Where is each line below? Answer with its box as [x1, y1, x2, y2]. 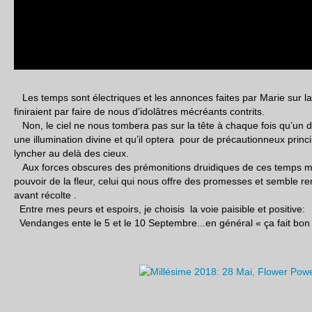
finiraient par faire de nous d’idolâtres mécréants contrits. [14, 106, 267, 117]
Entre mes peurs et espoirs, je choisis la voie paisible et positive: [14, 203, 305, 214]
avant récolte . [14, 189, 77, 201]
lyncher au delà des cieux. [14, 148, 129, 159]
